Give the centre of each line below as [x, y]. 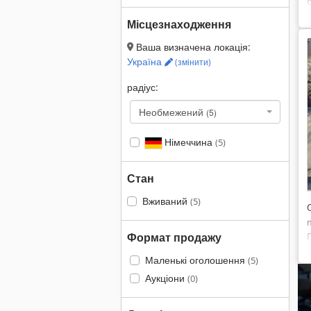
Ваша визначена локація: [192, 47]
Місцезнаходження [179, 24]
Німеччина [188, 142]
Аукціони [166, 278]
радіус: [143, 87]
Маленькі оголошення [196, 260]
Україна [146, 61]
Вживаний [166, 201]
